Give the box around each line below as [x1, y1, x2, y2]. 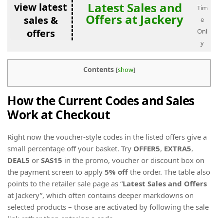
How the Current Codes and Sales [7, 92, 195, 109]
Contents [83, 65, 114, 74]
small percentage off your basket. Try [7, 143, 133, 153]
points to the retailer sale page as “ [7, 178, 123, 188]
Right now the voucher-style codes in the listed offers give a [7, 131, 207, 142]
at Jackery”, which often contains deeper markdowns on [7, 190, 194, 200]
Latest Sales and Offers [123, 178, 207, 188]
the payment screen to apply [7, 166, 105, 177]
